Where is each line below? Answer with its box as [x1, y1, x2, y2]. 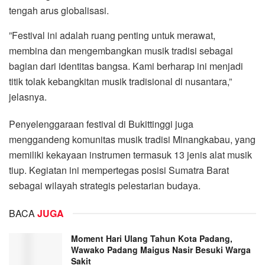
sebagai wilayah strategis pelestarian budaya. [9, 178, 201, 192]
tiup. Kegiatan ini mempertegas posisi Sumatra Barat [9, 163, 229, 177]
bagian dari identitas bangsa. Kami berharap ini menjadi [9, 59, 243, 73]
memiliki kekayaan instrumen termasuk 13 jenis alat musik [9, 147, 252, 161]
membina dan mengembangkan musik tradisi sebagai [9, 43, 233, 57]
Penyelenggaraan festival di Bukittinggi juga [9, 117, 193, 131]
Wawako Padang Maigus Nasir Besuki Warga [71, 243, 253, 256]
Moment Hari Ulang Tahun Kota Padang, [71, 232, 232, 244]
